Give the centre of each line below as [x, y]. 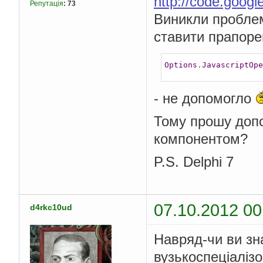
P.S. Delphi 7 [194, 161]
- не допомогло [205, 98]
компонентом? [201, 139]
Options [181, 65]
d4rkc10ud [51, 207]
